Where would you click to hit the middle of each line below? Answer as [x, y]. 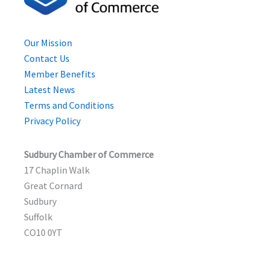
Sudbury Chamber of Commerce [89, 154]
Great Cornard [53, 186]
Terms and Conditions [69, 105]
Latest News [50, 89]
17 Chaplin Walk [57, 170]
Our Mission [48, 43]
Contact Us [47, 58]
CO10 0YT [43, 232]
